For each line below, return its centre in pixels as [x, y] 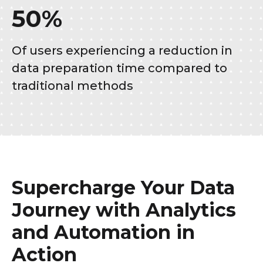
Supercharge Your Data [123, 187]
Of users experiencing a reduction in [122, 50]
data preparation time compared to [119, 68]
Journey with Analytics [124, 210]
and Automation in [103, 232]
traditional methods [73, 85]
